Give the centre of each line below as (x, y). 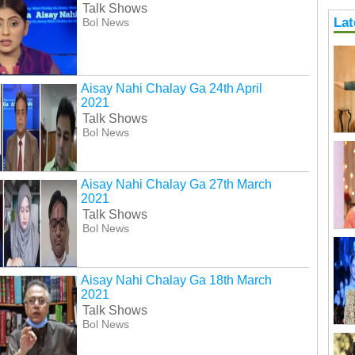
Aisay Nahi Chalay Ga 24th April (171, 89)
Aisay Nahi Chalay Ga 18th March (176, 281)
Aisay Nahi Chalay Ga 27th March (176, 185)
